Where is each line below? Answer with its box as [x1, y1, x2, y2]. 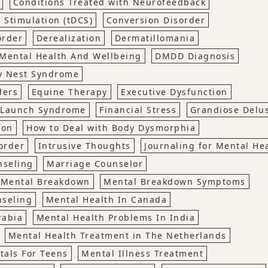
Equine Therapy [31, 86, 108, 98]
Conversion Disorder [106, 14, 205, 26]
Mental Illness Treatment [81, 248, 203, 259]
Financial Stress [99, 104, 176, 115]
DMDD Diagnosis [155, 50, 235, 62]
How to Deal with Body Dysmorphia [26, 122, 196, 133]
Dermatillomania [114, 32, 195, 44]
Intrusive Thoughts [38, 140, 131, 151]
